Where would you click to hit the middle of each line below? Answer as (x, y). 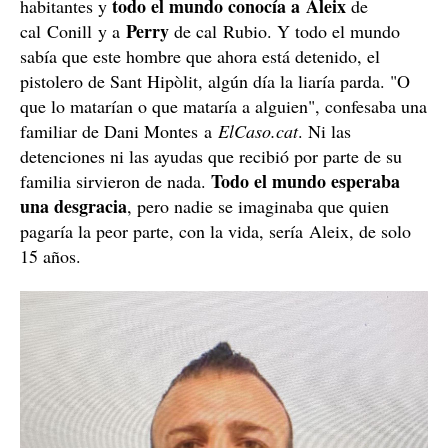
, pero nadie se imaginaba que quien (258, 206)
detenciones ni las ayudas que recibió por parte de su (211, 156)
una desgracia (73, 206)
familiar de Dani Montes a (119, 131)
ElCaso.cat (258, 131)
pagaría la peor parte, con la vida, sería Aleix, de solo (215, 231)
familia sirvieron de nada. (115, 181)
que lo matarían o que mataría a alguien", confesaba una (223, 106)
